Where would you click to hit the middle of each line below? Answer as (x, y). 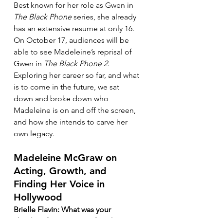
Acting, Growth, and (62, 171)
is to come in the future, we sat (67, 87)
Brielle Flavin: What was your (63, 209)
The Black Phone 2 (76, 64)
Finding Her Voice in (61, 184)
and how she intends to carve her (72, 122)
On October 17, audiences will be (72, 40)
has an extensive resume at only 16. (75, 28)
